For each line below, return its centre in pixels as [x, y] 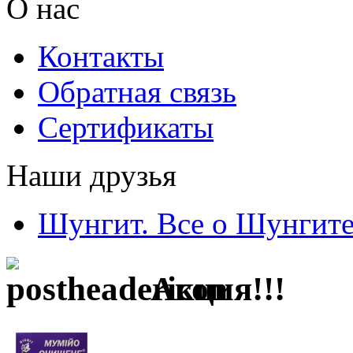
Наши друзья [91, 175]
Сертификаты [126, 127]
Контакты [101, 56]
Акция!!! [214, 288]
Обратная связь [137, 92]
